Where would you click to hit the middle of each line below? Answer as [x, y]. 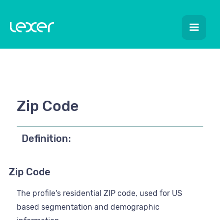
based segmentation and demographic [88, 207]
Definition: [46, 138]
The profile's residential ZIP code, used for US [99, 193]
